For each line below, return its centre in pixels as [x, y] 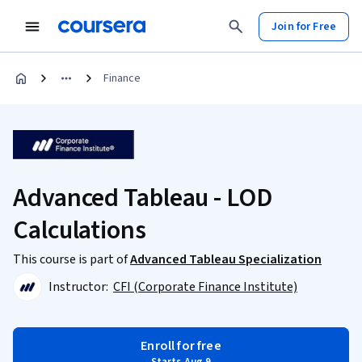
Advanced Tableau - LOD [143, 198]
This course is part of [72, 259]
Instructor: [80, 287]
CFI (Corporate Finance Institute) [205, 287]
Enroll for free [181, 346]
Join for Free [304, 26]
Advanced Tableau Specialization [226, 259]
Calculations [80, 230]
